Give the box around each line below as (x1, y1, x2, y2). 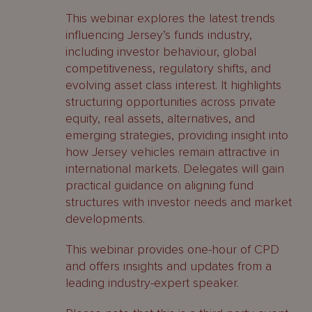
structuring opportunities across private (65, 94, 276, 109)
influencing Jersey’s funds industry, (65, 27, 252, 42)
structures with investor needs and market (65, 194, 292, 210)
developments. (65, 211, 145, 226)
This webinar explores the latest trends (65, 10, 275, 26)
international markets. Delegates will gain (65, 161, 284, 176)
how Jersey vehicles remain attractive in (65, 144, 279, 159)
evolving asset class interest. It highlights (65, 77, 281, 93)
